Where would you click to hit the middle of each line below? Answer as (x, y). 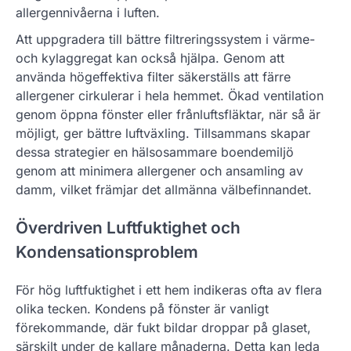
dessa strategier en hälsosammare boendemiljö (155, 152)
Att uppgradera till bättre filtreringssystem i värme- (165, 40)
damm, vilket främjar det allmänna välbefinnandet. (164, 190)
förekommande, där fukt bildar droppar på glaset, (163, 327)
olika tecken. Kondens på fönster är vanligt (142, 308)
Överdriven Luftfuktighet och (128, 228)
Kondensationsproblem (107, 252)
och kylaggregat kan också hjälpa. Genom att (150, 58)
